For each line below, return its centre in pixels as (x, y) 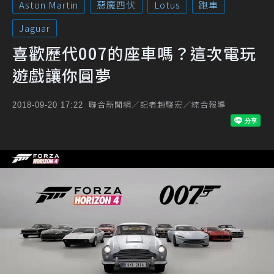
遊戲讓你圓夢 (62, 75)
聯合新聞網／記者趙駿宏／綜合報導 (157, 104)
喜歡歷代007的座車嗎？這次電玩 (134, 53)
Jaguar (35, 28)
